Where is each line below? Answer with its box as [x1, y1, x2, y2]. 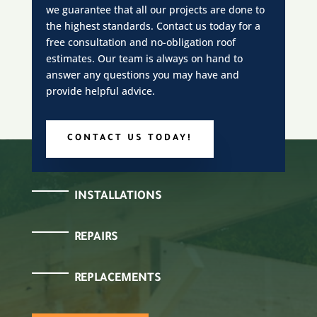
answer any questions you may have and [45, 67, 239, 81]
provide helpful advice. [45, 83, 155, 98]
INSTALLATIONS [74, 190, 162, 204]
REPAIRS [74, 231, 118, 245]
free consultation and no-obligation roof [45, 35, 236, 49]
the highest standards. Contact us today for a [45, 18, 260, 33]
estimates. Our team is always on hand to [45, 51, 243, 65]
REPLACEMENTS [74, 272, 161, 286]
